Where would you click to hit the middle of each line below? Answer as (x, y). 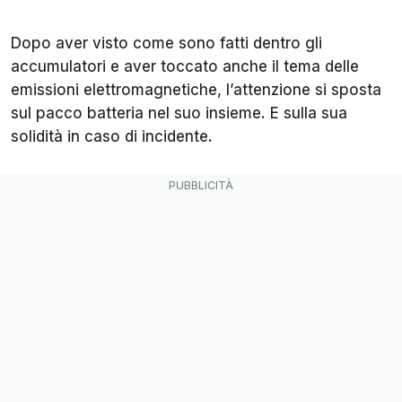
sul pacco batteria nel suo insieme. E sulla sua (179, 114)
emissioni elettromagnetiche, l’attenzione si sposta (196, 90)
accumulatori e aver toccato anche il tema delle (185, 67)
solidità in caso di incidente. (112, 137)
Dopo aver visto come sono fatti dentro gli (166, 44)
